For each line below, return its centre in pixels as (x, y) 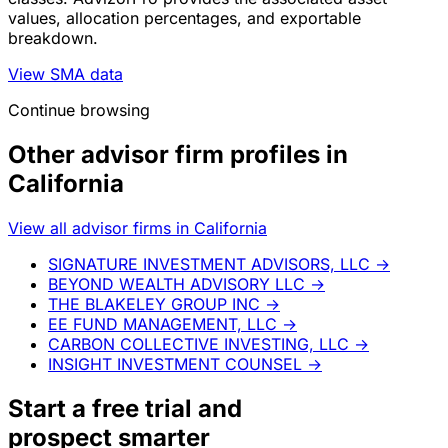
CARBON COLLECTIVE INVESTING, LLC (198, 343)
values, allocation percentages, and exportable (184, 18)
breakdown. (53, 38)
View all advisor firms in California (137, 227)
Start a (50, 408)
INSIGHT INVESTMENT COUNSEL (175, 363)
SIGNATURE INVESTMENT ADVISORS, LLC (209, 263)
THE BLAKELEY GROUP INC (154, 303)
